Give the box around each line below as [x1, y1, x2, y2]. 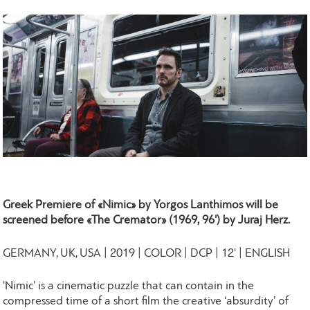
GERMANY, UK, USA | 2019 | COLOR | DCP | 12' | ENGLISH [3, 247, 291, 259]
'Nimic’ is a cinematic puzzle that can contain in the [3, 280, 255, 293]
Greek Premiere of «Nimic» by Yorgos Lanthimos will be [3, 199, 279, 212]
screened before [3, 215, 87, 227]
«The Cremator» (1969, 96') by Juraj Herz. [86, 215, 291, 227]
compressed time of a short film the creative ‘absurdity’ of [3, 295, 289, 308]
